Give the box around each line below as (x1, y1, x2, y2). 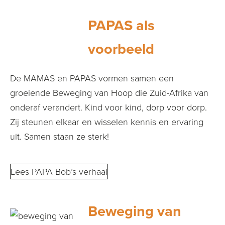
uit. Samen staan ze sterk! (10, 130, 109, 143)
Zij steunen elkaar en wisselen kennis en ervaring (10, 116, 203, 128)
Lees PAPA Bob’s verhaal (11, 165, 107, 178)
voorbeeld (88, 38, 154, 60)
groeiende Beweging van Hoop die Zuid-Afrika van (10, 86, 208, 99)
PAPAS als (88, 15, 155, 36)
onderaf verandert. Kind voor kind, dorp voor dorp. (10, 101, 207, 114)
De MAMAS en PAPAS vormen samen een (10, 72, 174, 84)
